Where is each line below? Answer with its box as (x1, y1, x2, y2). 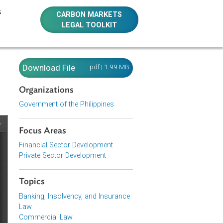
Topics (70, 197, 100, 208)
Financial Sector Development (70, 156, 175, 166)
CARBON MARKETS (112, 11, 186, 21)
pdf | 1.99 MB (149, 70, 194, 79)
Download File (74, 70, 133, 81)
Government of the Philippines (70, 111, 176, 121)
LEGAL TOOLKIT (118, 23, 180, 33)
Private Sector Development (70, 168, 168, 178)
